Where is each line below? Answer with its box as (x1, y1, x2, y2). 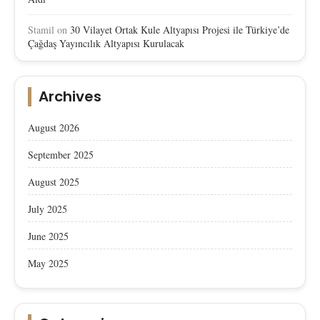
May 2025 (28, 256, 69, 270)
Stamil (28, 22, 54, 36)
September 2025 (28, 147, 94, 161)
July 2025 (28, 201, 67, 216)
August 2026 (28, 120, 79, 134)
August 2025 (28, 174, 79, 189)
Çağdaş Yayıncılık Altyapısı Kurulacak (28, 36, 184, 50)
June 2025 (28, 229, 69, 243)
